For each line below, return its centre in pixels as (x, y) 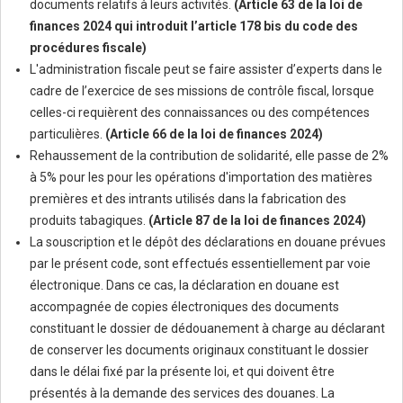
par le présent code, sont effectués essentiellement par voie (200, 264)
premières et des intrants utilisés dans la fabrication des (188, 199)
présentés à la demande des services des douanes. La (182, 394)
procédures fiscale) (88, 48)
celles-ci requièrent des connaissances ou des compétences (200, 113)
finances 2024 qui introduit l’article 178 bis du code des (194, 27)
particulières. (67, 134)
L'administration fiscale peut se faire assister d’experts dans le (206, 70)
